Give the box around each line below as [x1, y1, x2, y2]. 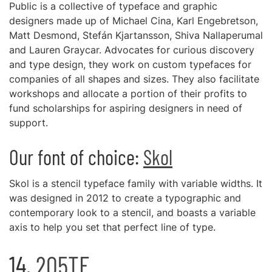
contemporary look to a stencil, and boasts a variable [9, 206, 256, 219]
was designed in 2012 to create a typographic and [9, 192, 241, 204]
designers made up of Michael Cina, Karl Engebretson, [9, 15, 258, 27]
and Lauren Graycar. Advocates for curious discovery [9, 44, 254, 56]
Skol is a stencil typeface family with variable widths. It [9, 177, 262, 189]
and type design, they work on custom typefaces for [9, 58, 251, 70]
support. [9, 117, 48, 129]
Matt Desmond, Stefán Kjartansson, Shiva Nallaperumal [9, 29, 263, 41]
